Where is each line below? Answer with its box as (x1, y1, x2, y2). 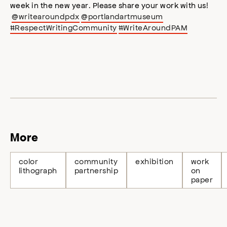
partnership (74, 165, 119, 175)
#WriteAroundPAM (119, 22, 188, 32)
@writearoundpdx (12, 11, 80, 21)
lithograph (19, 165, 57, 175)
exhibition (135, 156, 174, 166)
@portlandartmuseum (81, 11, 163, 21)
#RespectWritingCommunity (10, 22, 117, 32)
